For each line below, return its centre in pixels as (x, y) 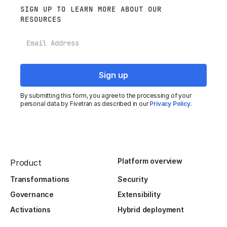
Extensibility (139, 195)
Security (133, 179)
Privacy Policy (170, 104)
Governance (32, 195)
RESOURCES (41, 19)
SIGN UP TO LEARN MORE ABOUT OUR (91, 9)
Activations (30, 210)
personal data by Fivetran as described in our (85, 104)
